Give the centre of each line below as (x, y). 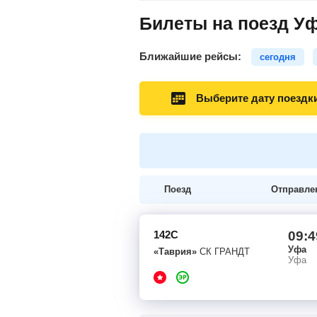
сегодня (278, 57)
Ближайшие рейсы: (192, 56)
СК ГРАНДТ (223, 252)
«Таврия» (175, 252)
